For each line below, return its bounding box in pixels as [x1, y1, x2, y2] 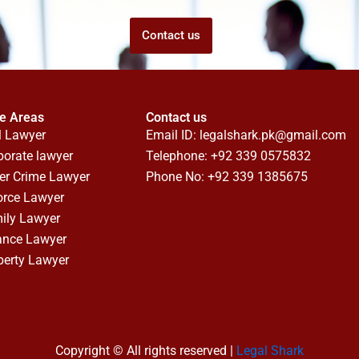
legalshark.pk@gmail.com [200, 127, 347, 143]
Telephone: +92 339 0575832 [146, 148, 312, 164]
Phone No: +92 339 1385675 [146, 169, 309, 185]
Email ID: [146, 127, 200, 143]
